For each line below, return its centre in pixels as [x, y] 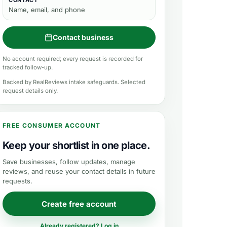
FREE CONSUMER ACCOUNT [52, 125]
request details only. [30, 91]
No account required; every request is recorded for [73, 59]
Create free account [79, 204]
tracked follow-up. [28, 67]
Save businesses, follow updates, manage [69, 162]
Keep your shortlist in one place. [77, 145]
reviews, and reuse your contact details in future [79, 171]
